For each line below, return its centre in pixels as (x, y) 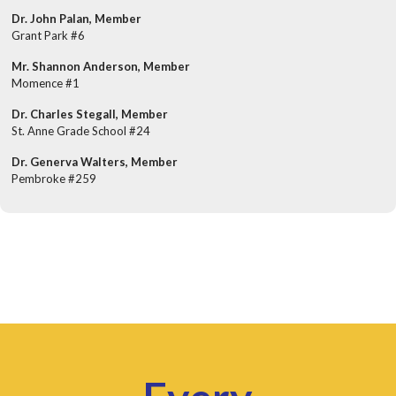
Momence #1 (46, 84)
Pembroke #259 (54, 179)
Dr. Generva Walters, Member (95, 162)
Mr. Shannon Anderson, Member (101, 67)
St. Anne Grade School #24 (81, 131)
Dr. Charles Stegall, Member (90, 114)
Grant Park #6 (48, 36)
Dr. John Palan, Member (76, 19)
